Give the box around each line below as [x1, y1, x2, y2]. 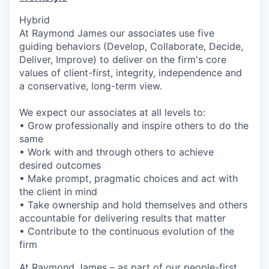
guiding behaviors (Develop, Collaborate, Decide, [19, 40, 243, 53]
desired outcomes [19, 159, 101, 172]
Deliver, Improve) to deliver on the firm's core [19, 53, 226, 66]
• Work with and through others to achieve [19, 146, 214, 159]
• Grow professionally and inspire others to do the [19, 119, 249, 132]
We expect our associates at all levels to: [19, 106, 205, 119]
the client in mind [19, 186, 97, 198]
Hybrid [19, 14, 50, 26]
